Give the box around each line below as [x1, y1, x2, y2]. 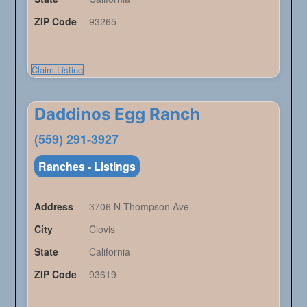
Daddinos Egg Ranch [34, 104, 200, 125]
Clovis [88, 222, 115, 236]
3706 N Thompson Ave [88, 199, 189, 214]
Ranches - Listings [38, 158, 136, 175]
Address [34, 199, 73, 214]
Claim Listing [31, 63, 83, 77]
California [88, 245, 130, 259]
